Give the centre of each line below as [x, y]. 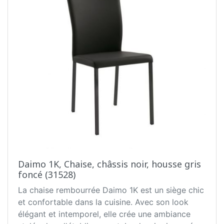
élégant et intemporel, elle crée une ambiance [104, 214]
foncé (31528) [47, 175]
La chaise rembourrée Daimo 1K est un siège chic [111, 190]
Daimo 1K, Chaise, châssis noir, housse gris [109, 164]
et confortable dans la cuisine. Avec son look [103, 202]
